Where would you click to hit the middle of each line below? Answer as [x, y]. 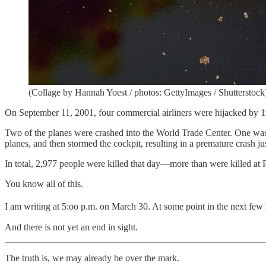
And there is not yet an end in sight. [71, 227]
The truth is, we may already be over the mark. [92, 258]
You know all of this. [44, 184]
